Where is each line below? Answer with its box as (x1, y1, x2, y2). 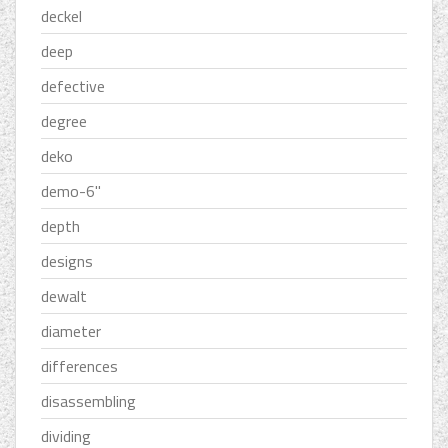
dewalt (41, 283, 87, 308)
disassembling (41, 388, 136, 413)
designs (41, 248, 93, 273)
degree (41, 108, 87, 133)
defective (41, 73, 105, 98)
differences (41, 353, 118, 378)
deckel (41, 3, 82, 28)
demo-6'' (41, 178, 101, 203)
